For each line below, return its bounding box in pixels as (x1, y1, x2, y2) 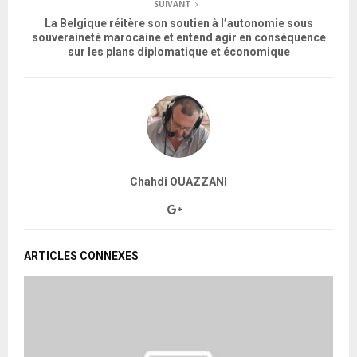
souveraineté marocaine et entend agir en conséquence (31, 30, 326, 44)
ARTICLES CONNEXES (24, 249, 139, 262)
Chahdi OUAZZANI (130, 175, 227, 188)
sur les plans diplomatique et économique (67, 45, 290, 58)
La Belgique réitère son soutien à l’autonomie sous (44, 16, 313, 29)
